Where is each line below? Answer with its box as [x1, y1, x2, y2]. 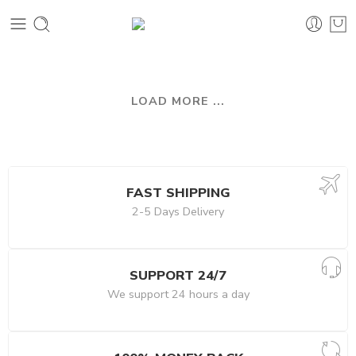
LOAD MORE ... [131, 93, 225, 109]
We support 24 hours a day [106, 286, 250, 302]
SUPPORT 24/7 [130, 266, 226, 284]
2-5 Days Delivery [132, 203, 224, 219]
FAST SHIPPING [126, 184, 230, 202]
